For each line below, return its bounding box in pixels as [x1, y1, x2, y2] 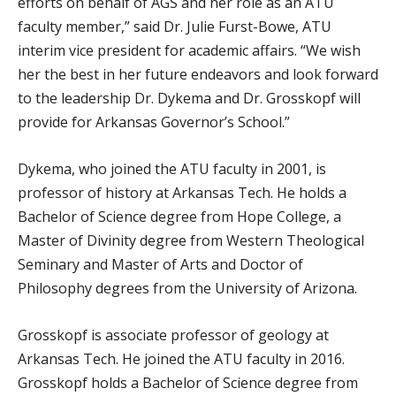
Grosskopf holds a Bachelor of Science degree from [18, 373, 358, 393]
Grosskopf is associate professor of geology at [18, 325, 329, 346]
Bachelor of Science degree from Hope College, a [18, 207, 341, 227]
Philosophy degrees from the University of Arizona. [18, 278, 357, 299]
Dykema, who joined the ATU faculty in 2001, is [18, 159, 326, 179]
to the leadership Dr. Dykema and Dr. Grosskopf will [18, 88, 361, 109]
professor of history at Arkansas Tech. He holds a [18, 183, 346, 203]
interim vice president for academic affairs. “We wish [18, 41, 361, 61]
